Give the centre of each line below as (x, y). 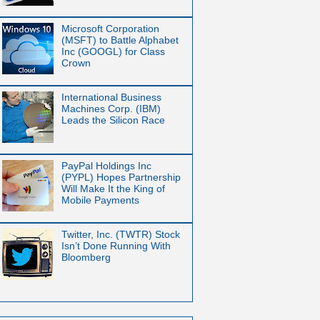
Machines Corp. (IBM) (111, 109)
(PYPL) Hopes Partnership (121, 177)
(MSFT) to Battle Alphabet (120, 40)
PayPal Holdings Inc (106, 166)
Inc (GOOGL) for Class (113, 52)
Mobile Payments (100, 200)
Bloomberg (86, 257)
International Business (111, 97)
